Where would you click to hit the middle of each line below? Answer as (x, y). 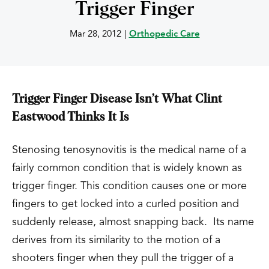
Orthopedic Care (164, 35)
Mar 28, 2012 (95, 35)
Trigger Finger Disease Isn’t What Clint (117, 99)
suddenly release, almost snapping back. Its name (133, 222)
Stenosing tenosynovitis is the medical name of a (129, 150)
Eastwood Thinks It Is (71, 117)
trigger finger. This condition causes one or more (129, 186)
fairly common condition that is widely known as (127, 168)
